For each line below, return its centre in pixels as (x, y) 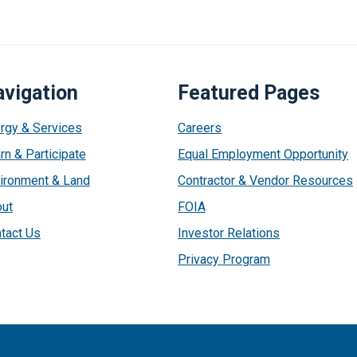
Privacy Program (224, 259)
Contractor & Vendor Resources (266, 180)
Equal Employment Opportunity (263, 154)
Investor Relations (229, 233)
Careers (200, 128)
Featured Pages (249, 93)
